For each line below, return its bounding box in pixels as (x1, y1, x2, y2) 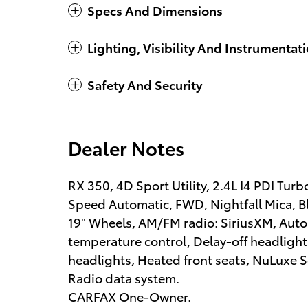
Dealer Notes (68, 134, 184, 162)
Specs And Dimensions (87, 1, 223, 19)
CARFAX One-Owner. (68, 287, 191, 305)
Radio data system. (68, 269, 179, 287)
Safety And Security (87, 76, 202, 93)
